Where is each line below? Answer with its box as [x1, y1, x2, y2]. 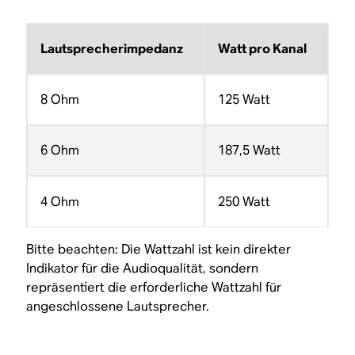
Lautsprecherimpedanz [40, 40, 184, 58]
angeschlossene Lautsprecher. [26, 298, 210, 315]
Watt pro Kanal [218, 40, 307, 58]
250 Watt [218, 193, 270, 210]
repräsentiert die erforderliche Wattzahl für [26, 279, 282, 296]
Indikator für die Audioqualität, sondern [26, 260, 259, 277]
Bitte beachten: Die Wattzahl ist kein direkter [26, 241, 292, 258]
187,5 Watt [218, 142, 281, 159]
